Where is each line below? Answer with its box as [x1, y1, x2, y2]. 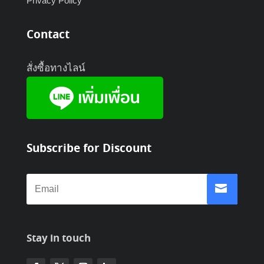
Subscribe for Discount [26, 140, 151, 158]
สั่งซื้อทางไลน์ [26, 62, 85, 74]
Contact [26, 27, 70, 44]
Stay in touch [26, 231, 91, 247]
